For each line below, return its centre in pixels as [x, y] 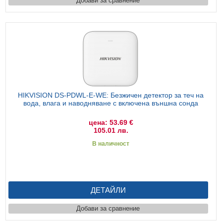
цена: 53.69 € [111, 122]
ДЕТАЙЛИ [108, 190]
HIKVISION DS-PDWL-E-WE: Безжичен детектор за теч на [111, 95]
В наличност [111, 143]
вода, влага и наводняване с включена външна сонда [111, 103]
